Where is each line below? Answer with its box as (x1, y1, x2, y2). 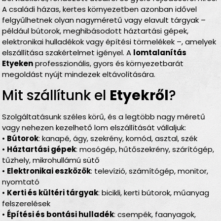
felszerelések (2, 198, 51, 209)
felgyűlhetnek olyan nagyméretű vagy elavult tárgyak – (2, 15, 206, 26)
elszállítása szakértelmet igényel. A (2, 47, 134, 58)
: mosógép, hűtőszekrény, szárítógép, (76, 144, 215, 154)
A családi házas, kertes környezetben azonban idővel (2, 4, 197, 15)
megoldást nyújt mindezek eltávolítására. (2, 69, 156, 80)
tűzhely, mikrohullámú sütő (2, 154, 100, 165)
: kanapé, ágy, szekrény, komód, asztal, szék (38, 133, 198, 144)
